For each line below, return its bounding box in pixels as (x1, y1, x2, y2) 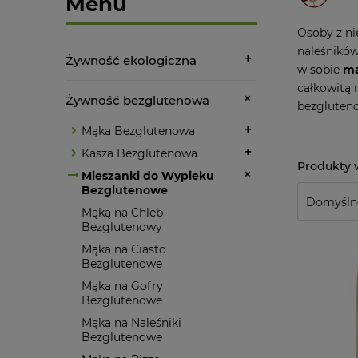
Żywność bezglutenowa (66, 92, 209, 108)
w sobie (297, 62, 343, 77)
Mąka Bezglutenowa (82, 123, 195, 138)
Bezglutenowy (82, 219, 162, 234)
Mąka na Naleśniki (82, 315, 181, 330)
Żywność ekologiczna (66, 52, 197, 68)
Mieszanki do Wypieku (82, 168, 214, 183)
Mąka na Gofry (82, 278, 163, 293)
